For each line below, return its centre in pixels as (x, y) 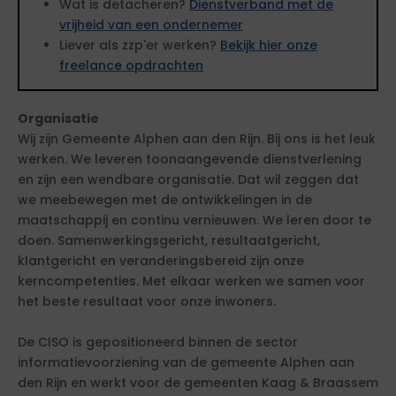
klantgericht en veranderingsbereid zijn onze (161, 261)
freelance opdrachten (131, 65)
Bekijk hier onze (269, 45)
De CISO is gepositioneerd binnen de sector (158, 342)
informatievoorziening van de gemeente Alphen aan (186, 362)
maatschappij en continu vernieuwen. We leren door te (194, 220)
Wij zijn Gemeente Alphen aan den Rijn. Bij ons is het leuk (197, 139)
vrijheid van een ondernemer (151, 25)
